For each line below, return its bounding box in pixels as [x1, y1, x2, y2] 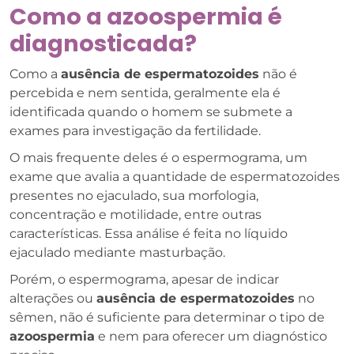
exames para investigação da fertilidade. [9, 122, 261, 138]
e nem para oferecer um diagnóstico [95, 328, 327, 344]
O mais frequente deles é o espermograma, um [9, 149, 307, 165]
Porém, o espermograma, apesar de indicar [9, 271, 279, 287]
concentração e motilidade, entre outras [9, 206, 262, 222]
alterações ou [9, 290, 96, 306]
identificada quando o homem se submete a [9, 104, 292, 119]
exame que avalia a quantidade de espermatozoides [9, 168, 340, 184]
